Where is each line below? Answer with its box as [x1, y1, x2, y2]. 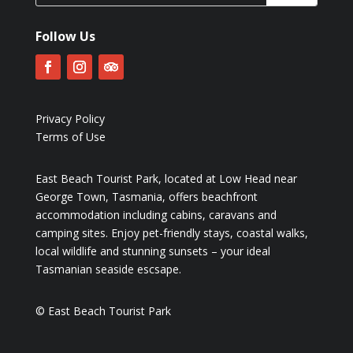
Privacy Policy [35, 111, 105, 127]
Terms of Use [35, 129, 106, 145]
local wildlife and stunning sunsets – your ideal [35, 243, 270, 259]
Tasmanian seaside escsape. [35, 262, 181, 277]
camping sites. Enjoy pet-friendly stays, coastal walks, [35, 225, 308, 241]
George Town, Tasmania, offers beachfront [35, 189, 258, 205]
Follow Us [35, 28, 95, 46]
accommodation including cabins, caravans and [35, 207, 277, 223]
